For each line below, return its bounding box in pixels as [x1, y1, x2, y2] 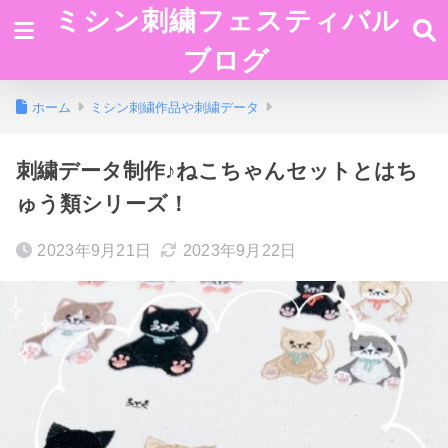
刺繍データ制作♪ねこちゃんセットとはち [16, 159, 418, 182]
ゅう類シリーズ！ [16, 192, 189, 215]
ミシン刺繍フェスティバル [53, 3, 400, 37]
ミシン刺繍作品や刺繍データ [90, 100, 259, 115]
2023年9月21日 [37, 242, 152, 259]
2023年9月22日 [182, 242, 297, 259]
